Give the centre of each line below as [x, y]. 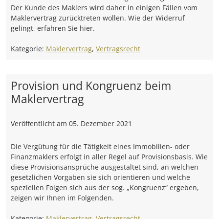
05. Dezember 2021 [100, 123]
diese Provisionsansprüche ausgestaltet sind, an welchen [105, 167]
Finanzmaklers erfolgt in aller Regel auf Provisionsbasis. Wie [109, 157]
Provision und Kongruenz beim [91, 86]
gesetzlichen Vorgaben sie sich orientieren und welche [100, 177]
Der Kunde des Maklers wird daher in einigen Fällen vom [104, 8]
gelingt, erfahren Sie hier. [53, 28]
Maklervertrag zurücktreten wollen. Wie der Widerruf [98, 18]
